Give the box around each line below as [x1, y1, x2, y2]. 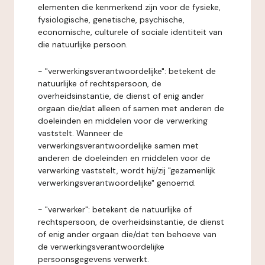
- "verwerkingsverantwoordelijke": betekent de [38, 66, 216, 76]
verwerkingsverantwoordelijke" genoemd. [38, 177, 196, 188]
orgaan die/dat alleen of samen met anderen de [38, 103, 224, 114]
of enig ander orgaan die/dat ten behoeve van [38, 229, 216, 240]
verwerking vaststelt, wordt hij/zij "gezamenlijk [38, 165, 215, 176]
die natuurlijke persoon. [38, 39, 128, 50]
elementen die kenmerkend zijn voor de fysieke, [38, 2, 221, 12]
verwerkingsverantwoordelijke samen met [38, 140, 199, 151]
